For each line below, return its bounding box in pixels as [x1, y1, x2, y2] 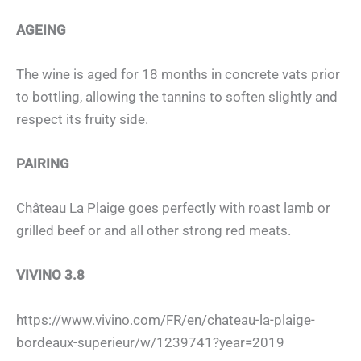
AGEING [16, 21, 66, 38]
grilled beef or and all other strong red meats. [16, 222, 291, 239]
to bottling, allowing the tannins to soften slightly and [16, 88, 338, 105]
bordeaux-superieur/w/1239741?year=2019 [16, 334, 284, 351]
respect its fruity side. [16, 110, 148, 127]
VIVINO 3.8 [16, 267, 85, 284]
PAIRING [16, 156, 69, 172]
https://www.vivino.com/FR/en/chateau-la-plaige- [16, 311, 315, 328]
